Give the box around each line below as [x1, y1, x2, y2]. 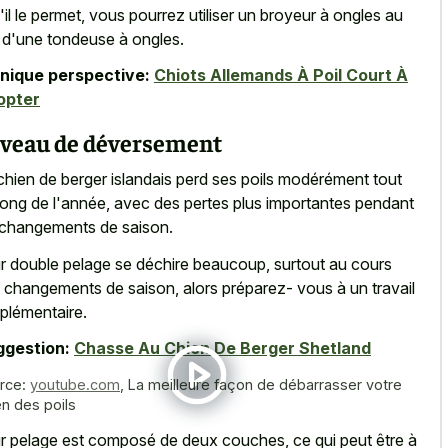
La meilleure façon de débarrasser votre [128, 376, 402, 394]
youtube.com [30, 376, 120, 394]
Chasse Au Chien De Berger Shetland [74, 338, 371, 359]
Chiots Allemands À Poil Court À [154, 65, 408, 86]
